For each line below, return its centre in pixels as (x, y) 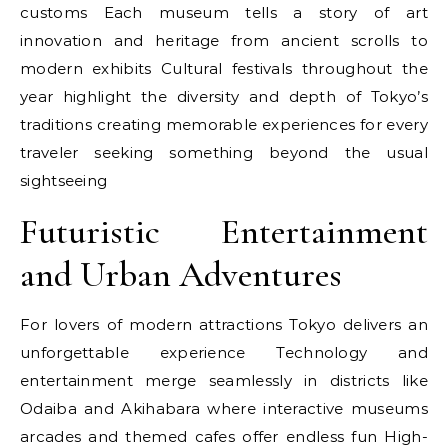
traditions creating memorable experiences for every (224, 124)
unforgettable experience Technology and (224, 352)
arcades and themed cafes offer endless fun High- (224, 436)
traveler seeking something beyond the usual (224, 152)
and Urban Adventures (181, 274)
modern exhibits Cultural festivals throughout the (224, 68)
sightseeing (64, 180)
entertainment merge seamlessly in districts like (224, 380)
